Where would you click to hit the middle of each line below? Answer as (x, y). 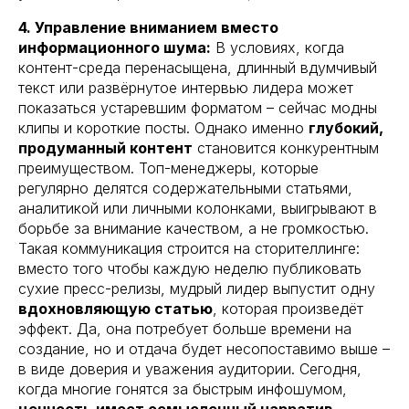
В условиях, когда (278, 47)
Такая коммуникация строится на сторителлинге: (189, 248)
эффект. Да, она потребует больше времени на (185, 328)
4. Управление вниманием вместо (148, 27)
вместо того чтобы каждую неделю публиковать (190, 268)
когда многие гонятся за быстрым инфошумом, (183, 388)
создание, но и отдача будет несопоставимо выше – (204, 348)
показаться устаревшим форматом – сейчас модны (198, 107)
